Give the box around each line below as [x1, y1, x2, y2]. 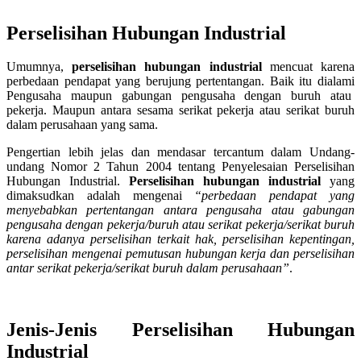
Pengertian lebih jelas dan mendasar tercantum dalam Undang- [6, 145, 355, 160]
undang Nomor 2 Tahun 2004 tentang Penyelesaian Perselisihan [6, 160, 355, 174]
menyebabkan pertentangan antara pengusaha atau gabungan [6, 203, 355, 218]
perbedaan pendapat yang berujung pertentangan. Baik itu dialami [6, 74, 355, 89]
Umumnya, [6, 60, 73, 74]
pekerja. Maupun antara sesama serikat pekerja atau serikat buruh [6, 103, 355, 118]
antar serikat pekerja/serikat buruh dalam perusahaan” [6, 261, 289, 276]
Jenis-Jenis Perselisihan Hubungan [6, 319, 355, 341]
